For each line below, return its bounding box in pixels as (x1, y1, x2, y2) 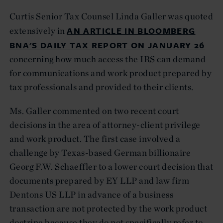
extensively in (9, 24, 67, 36)
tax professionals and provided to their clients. (9, 81, 194, 93)
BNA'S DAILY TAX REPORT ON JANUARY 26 (9, 38, 205, 51)
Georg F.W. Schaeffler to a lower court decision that (9, 160, 214, 172)
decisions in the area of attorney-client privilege (9, 118, 201, 130)
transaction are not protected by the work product (9, 202, 208, 214)
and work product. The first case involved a (9, 132, 181, 144)
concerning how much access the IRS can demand (9, 53, 206, 65)
